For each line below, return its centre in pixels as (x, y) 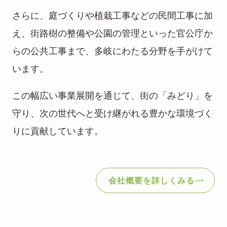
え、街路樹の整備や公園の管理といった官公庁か (112, 34)
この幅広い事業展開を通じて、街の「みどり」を (112, 96)
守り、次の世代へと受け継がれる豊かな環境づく (112, 114)
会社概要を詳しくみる (151, 181)
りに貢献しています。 (58, 131)
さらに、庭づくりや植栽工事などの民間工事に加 (112, 16)
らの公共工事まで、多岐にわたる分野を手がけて (112, 51)
